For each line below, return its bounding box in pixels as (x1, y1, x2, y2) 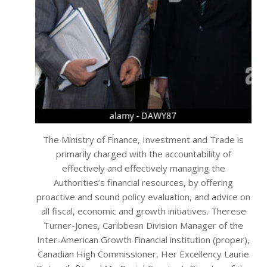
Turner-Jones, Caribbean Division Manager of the (44, 219, 243, 232)
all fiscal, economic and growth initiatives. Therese (41, 205, 246, 218)
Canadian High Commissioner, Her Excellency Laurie (38, 248, 249, 260)
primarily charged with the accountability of (55, 148, 231, 160)
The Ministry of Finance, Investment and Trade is (43, 133, 244, 146)
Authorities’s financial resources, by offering (54, 176, 233, 189)
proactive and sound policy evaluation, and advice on (36, 191, 250, 203)
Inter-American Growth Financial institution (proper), (37, 234, 250, 246)
